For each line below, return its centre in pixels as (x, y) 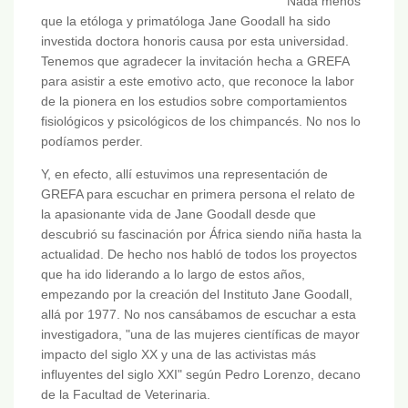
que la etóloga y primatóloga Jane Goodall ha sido (186, 21)
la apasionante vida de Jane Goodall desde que (178, 214)
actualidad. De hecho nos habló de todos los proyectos (199, 255)
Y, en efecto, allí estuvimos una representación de (184, 174)
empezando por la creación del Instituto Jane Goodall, (197, 295)
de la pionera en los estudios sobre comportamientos (194, 102)
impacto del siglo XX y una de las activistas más (178, 355)
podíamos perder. (92, 142)
